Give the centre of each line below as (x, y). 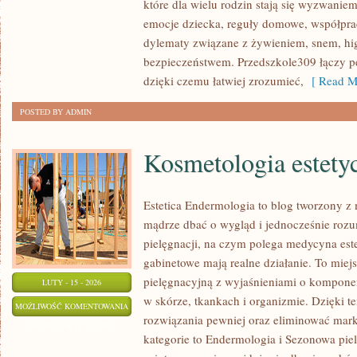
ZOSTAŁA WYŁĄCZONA (72, 326)
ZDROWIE (145, 10)
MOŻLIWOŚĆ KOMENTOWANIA (72, 306)
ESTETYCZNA (153, 325)
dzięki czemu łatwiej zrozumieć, (224, 80)
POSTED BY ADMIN (56, 112)
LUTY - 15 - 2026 (72, 282)
